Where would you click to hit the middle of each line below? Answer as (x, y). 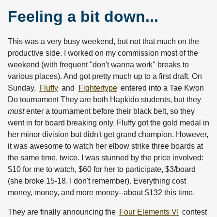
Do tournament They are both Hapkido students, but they (104, 100)
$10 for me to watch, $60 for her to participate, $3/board (102, 170)
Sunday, (23, 88)
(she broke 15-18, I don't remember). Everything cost (97, 181)
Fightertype (98, 88)
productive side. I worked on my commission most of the (103, 53)
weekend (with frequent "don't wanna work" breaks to (98, 65)
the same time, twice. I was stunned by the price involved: (106, 158)
